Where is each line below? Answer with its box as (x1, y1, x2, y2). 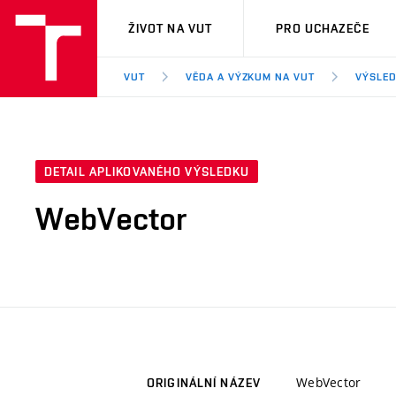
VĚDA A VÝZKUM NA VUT (185, 71, 316, 83)
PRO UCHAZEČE (276, 21, 369, 35)
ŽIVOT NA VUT (127, 21, 213, 35)
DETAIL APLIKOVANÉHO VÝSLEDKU (44, 164, 250, 179)
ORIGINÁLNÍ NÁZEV (147, 376, 261, 391)
